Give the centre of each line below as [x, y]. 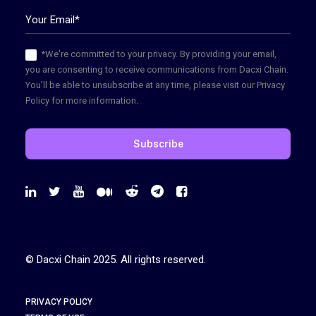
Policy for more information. [82, 101]
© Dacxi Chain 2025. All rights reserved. [116, 260]
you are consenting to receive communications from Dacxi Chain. [157, 69]
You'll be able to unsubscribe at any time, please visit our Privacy [155, 85]
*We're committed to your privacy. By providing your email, [159, 54]
